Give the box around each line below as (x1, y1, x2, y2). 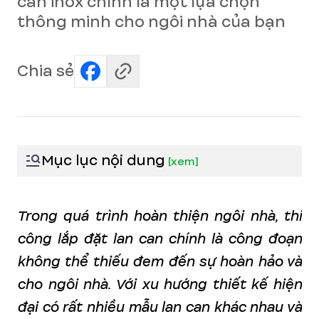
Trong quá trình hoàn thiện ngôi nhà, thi (17, 205, 302, 226)
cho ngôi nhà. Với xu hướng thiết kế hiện (17, 273, 302, 295)
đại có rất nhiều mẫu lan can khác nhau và (17, 296, 302, 318)
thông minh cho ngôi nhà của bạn (17, 10, 286, 33)
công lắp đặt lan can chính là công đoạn (17, 228, 302, 249)
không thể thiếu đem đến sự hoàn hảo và (17, 251, 302, 272)
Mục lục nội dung (41, 150, 165, 171)
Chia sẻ (17, 59, 74, 83)
